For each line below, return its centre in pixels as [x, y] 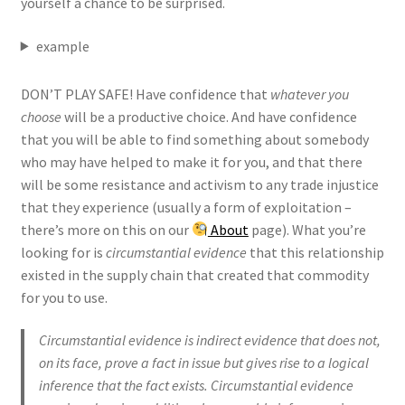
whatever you [309, 94]
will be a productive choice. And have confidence [209, 116]
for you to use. [64, 297]
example [62, 46]
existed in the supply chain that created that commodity [194, 274]
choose [41, 116]
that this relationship [315, 252]
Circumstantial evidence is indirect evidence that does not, [209, 340]
